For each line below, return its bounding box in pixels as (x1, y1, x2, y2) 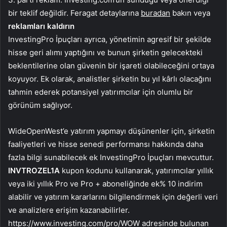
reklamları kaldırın (8, 21, 74, 31)
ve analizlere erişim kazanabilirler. (8, 205, 130, 215)
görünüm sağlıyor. (8, 100, 72, 110)
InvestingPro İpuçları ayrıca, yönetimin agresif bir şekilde (8, 34, 211, 45)
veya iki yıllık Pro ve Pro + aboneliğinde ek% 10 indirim (8, 179, 203, 189)
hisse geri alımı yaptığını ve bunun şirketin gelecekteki (8, 48, 203, 58)
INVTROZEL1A (8, 166, 60, 176)
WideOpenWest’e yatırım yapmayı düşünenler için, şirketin (8, 126, 215, 136)
